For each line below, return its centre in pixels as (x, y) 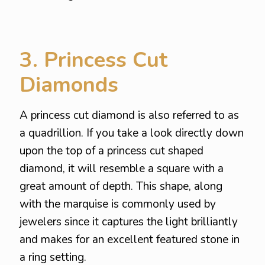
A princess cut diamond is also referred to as (129, 115)
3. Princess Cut (93, 60)
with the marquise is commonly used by (118, 204)
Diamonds (69, 85)
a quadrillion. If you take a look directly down (132, 133)
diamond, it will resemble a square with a (122, 169)
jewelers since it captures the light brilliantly (129, 222)
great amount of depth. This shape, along (121, 186)
